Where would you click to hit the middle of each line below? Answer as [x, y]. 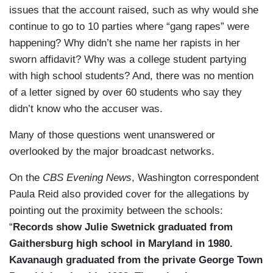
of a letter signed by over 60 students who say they [126, 93]
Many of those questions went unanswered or [112, 135]
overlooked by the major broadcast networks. [112, 152]
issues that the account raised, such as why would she [134, 10]
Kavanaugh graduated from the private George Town [136, 260]
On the [26, 178]
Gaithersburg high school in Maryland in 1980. [121, 244]
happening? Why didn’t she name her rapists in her [125, 43]
